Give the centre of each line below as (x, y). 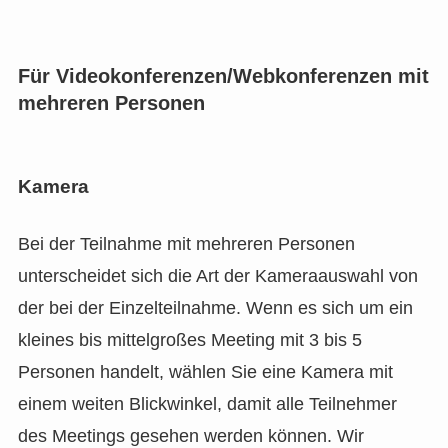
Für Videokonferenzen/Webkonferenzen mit (223, 76)
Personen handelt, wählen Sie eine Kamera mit (205, 372)
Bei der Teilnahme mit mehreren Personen (186, 244)
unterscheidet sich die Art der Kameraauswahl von (217, 276)
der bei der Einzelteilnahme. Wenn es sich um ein (215, 308)
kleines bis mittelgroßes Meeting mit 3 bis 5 (189, 340)
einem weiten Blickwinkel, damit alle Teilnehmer (207, 404)
